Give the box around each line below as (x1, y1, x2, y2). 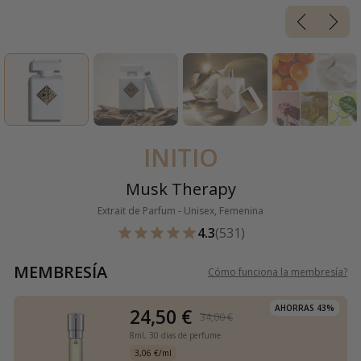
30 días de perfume (148, 330, 221, 342)
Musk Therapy (125, 178, 236, 201)
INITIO (143, 141, 218, 175)
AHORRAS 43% (275, 302, 334, 314)
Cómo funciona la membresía (208, 265, 343, 280)
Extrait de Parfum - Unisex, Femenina (98, 204, 263, 218)
